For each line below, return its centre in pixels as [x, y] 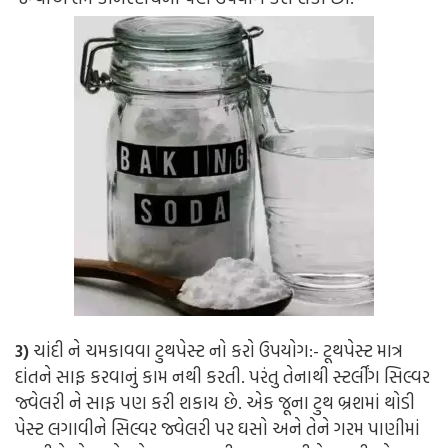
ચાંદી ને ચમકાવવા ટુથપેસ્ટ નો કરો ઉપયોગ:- [176, 351]
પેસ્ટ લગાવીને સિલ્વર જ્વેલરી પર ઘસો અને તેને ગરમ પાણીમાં [217, 429]
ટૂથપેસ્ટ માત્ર [363, 351]
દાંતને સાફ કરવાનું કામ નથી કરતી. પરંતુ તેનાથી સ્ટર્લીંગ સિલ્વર [222, 377]
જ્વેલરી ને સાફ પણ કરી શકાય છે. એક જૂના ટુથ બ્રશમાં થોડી [215, 403]
